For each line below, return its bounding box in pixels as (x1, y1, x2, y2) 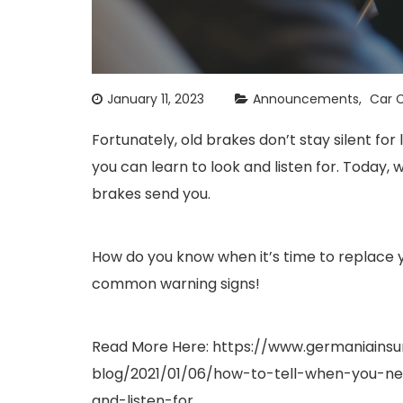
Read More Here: (92, 336, 212, 357)
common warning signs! (92, 273, 260, 294)
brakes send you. (92, 184, 210, 204)
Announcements (253, 90, 359, 108)
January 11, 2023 (107, 90, 204, 108)
